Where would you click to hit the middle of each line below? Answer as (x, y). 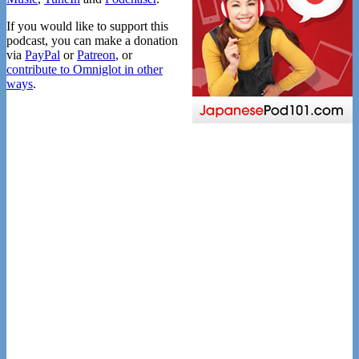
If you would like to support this (87, 26)
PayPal (42, 55)
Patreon (96, 55)
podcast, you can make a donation (92, 41)
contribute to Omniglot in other (85, 70)
